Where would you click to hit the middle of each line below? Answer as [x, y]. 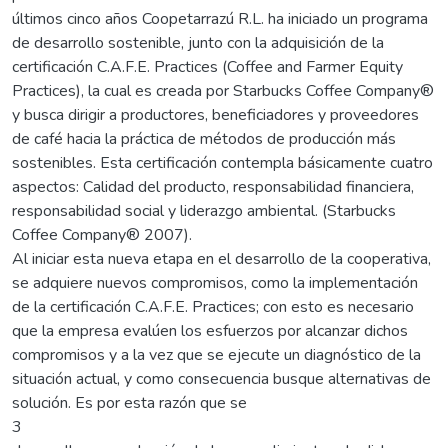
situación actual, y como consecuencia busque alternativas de [221, 378]
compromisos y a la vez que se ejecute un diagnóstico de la [216, 354]
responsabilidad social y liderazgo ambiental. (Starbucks [204, 210]
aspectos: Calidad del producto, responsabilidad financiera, [213, 186]
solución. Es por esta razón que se [129, 402]
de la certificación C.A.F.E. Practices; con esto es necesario [213, 306]
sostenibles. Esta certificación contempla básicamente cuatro [222, 162]
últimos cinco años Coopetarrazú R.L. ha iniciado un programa [220, 18]
